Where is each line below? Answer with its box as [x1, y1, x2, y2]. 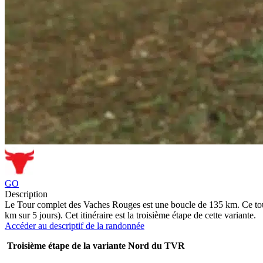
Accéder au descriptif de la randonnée [5, 220, 144, 231]
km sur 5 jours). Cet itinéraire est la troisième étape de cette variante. [5, 210, 256, 220]
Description [5, 188, 48, 199]
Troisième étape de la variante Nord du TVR [5, 240, 185, 251]
